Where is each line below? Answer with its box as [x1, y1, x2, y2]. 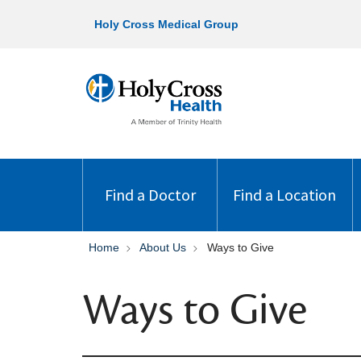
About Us [139, 241, 186, 254]
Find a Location [233, 185, 337, 205]
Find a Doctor [104, 185, 196, 205]
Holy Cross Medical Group [94, 18, 239, 31]
